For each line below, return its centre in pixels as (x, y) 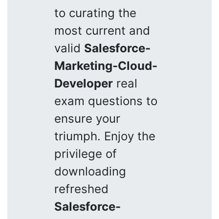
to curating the (95, 13)
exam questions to (106, 101)
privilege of (86, 153)
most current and (102, 30)
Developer (84, 83)
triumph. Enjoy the (105, 136)
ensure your (87, 118)
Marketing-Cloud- (106, 66)
